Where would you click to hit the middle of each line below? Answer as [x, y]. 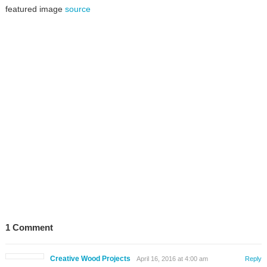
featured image [35, 9]
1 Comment [29, 228]
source [77, 9]
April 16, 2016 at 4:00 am [172, 259]
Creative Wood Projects [90, 259]
